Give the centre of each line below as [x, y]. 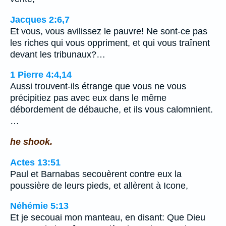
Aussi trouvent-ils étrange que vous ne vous [98, 87]
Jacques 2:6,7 [40, 19]
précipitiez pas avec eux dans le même [88, 98]
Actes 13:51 [35, 162]
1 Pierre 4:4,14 [41, 75]
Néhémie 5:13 [39, 206]
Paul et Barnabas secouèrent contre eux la [96, 174]
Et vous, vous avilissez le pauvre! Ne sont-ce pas [109, 31]
